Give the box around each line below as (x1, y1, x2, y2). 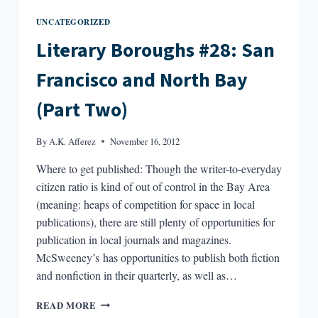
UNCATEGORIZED (35, 15, 111, 28)
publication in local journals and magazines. (35, 231, 231, 247)
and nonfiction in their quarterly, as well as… (35, 267, 237, 283)
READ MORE (35, 298, 97, 312)
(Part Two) (35, 95, 128, 124)
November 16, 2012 (110, 134, 180, 148)
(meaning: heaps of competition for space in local (35, 196, 255, 212)
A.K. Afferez (49, 134, 97, 148)
